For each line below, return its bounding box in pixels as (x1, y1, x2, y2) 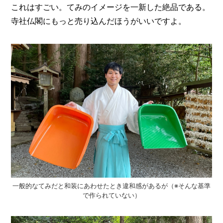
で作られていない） (82, 191, 141, 199)
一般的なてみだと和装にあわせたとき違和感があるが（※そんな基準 (12, 182, 211, 190)
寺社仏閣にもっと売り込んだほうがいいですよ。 (11, 16, 187, 26)
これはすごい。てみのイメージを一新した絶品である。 (11, 2, 211, 12)
